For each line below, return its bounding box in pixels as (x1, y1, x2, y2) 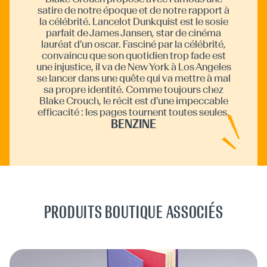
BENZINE (111, 116, 156, 131)
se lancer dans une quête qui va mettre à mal (36, 72, 231, 84)
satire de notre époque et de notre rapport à (38, 4, 229, 16)
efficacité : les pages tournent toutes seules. (38, 105, 229, 118)
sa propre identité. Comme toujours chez (44, 83, 223, 95)
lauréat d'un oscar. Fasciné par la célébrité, (41, 38, 226, 50)
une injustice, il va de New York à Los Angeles (36, 60, 231, 73)
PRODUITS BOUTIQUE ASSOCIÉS (44, 201, 223, 223)
